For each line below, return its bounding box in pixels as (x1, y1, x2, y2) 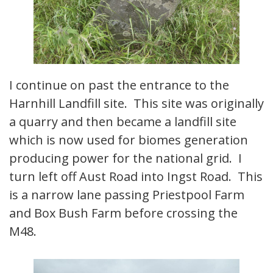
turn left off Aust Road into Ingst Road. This (9, 168, 263, 185)
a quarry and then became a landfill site (9, 113, 236, 130)
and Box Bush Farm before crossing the (9, 205, 238, 222)
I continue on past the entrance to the (9, 77, 229, 94)
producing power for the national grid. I (9, 150, 242, 167)
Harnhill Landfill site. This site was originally (9, 95, 264, 112)
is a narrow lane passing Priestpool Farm (9, 186, 244, 204)
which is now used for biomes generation (9, 132, 248, 149)
